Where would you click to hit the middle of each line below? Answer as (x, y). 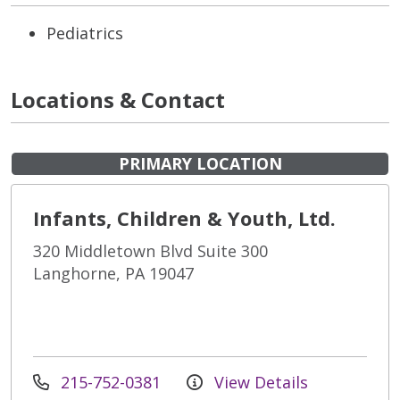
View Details (259, 383)
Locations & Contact (118, 100)
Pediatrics (85, 33)
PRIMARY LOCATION (200, 164)
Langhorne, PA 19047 (113, 274)
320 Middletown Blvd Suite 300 (150, 251)
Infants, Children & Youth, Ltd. (184, 218)
